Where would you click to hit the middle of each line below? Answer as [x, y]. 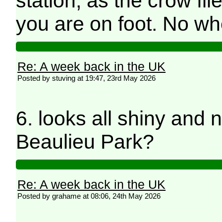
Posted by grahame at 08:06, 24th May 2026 [89, 196]
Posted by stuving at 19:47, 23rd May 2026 [87, 78]
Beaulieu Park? [85, 141]
